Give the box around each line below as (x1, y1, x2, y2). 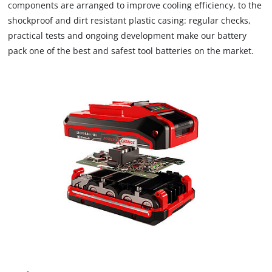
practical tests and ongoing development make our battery (8, 29, 247, 41)
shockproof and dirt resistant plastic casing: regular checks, (8, 14, 251, 26)
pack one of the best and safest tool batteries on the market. (8, 44, 254, 56)
